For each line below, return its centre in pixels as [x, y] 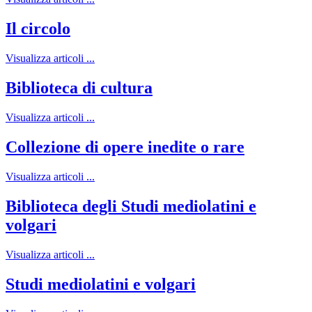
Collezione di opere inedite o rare [125, 147]
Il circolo [38, 29]
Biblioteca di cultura [79, 88]
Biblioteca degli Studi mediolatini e [131, 206]
